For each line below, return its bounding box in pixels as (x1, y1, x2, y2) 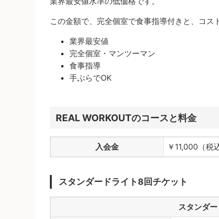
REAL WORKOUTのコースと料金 (55, 111, 197, 124)
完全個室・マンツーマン (69, 48, 155, 58)
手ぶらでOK (69, 72, 111, 83)
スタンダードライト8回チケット (59, 176, 188, 187)
